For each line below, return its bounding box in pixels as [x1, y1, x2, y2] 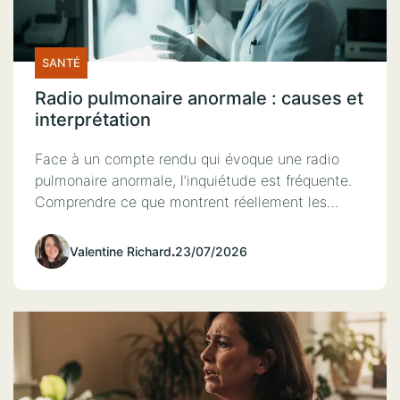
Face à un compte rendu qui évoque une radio [35, 149, 339, 168]
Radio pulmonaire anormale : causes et [35, 87, 363, 109]
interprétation [35, 108, 151, 130]
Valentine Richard [70, 243, 171, 259]
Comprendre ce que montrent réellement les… [35, 192, 338, 211]
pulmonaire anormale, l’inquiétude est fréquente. [35, 171, 352, 189]
